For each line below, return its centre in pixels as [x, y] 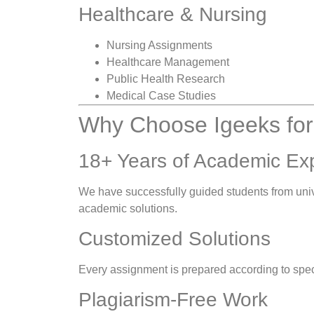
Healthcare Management [168, 62]
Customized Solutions [175, 239]
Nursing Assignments [159, 45]
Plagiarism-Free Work [173, 300]
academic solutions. [128, 208]
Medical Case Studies [161, 95]
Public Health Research [166, 78]
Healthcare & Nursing [173, 14]
